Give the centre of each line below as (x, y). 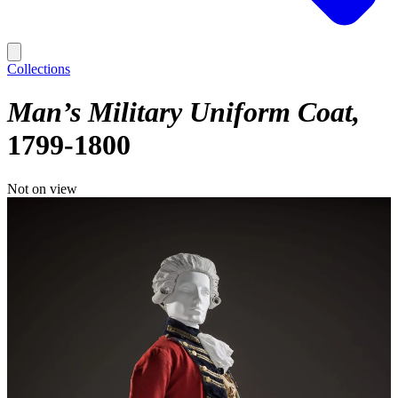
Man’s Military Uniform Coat (180, 112)
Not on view (42, 188)
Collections (39, 69)
